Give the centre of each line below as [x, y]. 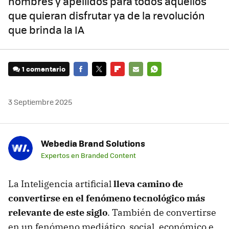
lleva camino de [148, 184]
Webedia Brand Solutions [93, 143]
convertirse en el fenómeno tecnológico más [107, 198]
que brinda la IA [46, 30]
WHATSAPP [165, 83]
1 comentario [44, 69]
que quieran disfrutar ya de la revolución [107, 15]
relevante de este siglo [58, 213]
